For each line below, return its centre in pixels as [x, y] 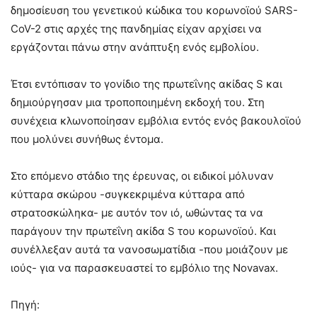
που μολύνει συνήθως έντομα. [87, 139]
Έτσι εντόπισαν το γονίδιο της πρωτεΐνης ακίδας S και [146, 84]
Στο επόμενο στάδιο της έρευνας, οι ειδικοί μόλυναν [142, 176]
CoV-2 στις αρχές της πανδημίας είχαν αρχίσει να [136, 29]
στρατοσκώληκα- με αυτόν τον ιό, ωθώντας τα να [137, 213]
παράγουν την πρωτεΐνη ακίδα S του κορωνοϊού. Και [143, 231]
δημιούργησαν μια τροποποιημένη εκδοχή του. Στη [138, 103]
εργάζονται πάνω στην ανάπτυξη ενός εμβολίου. [135, 47]
